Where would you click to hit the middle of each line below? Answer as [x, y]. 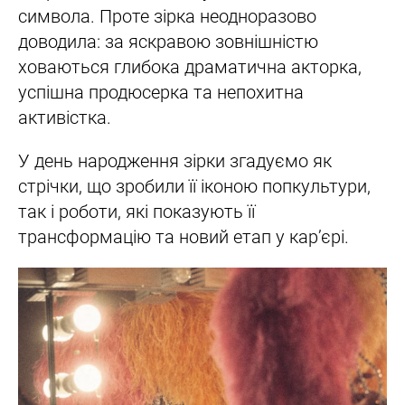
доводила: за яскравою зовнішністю [168, 42]
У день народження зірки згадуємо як [175, 161]
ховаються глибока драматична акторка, [190, 67]
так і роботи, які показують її [137, 212]
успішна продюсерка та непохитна [161, 93]
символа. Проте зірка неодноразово [167, 17]
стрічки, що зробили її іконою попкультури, [194, 187]
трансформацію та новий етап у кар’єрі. [186, 237]
